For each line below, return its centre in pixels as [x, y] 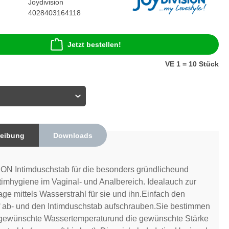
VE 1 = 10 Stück [192, 64]
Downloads [73, 135]
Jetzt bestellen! [94, 45]
